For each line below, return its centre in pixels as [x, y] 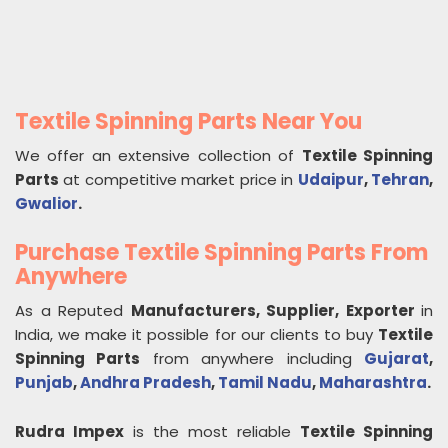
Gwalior [46, 203]
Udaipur [330, 179]
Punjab [44, 382]
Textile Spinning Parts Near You [188, 121]
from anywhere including [252, 358]
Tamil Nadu [265, 382]
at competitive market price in [178, 179]
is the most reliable [212, 431]
